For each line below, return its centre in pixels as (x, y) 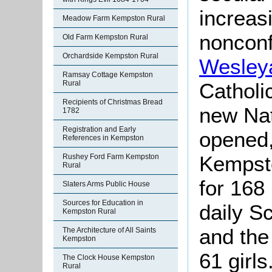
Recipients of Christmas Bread (113, 102)
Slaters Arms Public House (106, 184)
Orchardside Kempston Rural (110, 56)
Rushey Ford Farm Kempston (111, 157)
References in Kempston (103, 138)
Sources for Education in (103, 203)
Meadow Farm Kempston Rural (114, 18)
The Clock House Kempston (109, 257)
